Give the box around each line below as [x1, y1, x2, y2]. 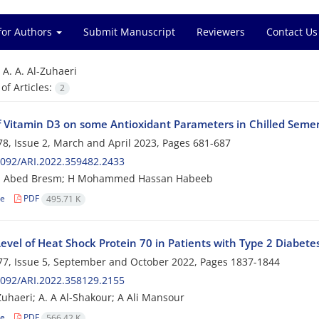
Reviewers [197, 25, 245, 38]
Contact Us [266, 25, 318, 38]
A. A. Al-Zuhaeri [2, 64, 77, 78]
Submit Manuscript [83, 25, 175, 38]
